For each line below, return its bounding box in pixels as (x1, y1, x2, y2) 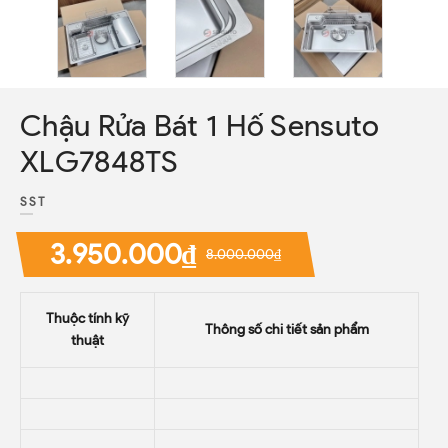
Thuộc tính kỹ (46, 310, 129, 327)
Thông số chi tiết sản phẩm (204, 321, 369, 338)
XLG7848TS (20, 143, 179, 180)
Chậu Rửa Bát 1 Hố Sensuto (20, 107, 380, 144)
